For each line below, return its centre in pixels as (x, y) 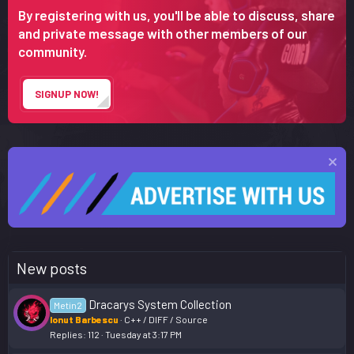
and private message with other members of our (162, 33)
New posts (52, 267)
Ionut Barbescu (84, 319)
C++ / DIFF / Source (166, 319)
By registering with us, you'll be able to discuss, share (176, 15)
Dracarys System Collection (160, 304)
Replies (66, 334)
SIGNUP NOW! (66, 94)
